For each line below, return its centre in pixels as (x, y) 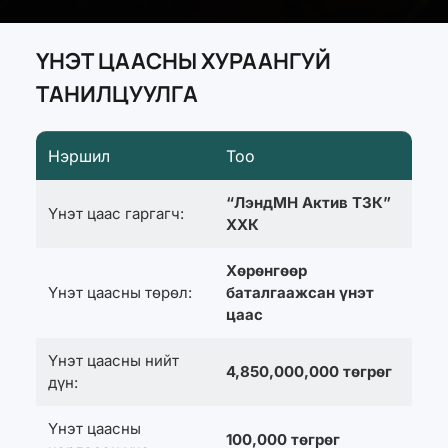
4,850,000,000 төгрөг (308, 372)
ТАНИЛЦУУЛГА (116, 94)
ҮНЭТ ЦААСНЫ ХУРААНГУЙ (183, 61)
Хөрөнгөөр (266, 271)
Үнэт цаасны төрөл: (119, 293)
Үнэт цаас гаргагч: (115, 214)
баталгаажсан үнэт (299, 293)
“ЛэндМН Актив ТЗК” (308, 203)
